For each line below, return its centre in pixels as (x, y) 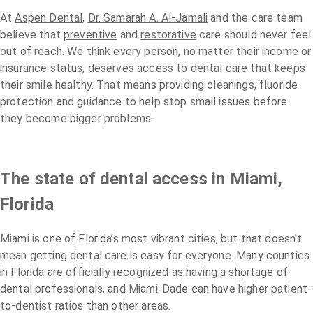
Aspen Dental (49, 17)
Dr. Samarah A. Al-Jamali (148, 17)
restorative (168, 34)
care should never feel (254, 34)
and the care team (255, 17)
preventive (90, 34)
